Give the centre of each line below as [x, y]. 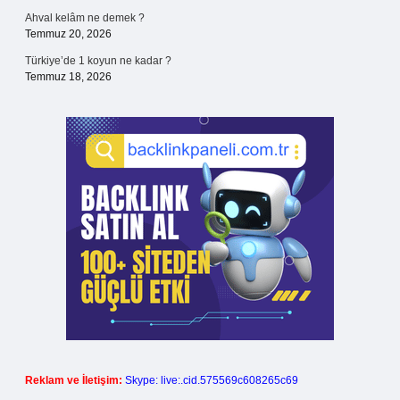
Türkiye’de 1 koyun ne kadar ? [98, 61]
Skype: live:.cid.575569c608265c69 [212, 380]
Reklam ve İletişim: [74, 380]
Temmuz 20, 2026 [68, 34]
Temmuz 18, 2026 [68, 77]
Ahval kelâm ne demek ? [85, 18]
